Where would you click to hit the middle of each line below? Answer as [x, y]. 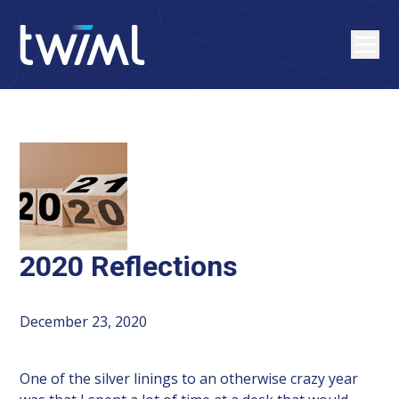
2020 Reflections [129, 266]
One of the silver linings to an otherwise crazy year [189, 378]
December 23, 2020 [84, 321]
